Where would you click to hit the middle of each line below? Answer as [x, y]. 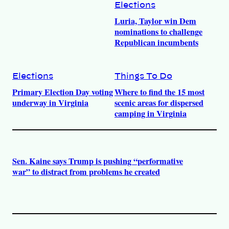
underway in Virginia [50, 102]
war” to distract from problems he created [86, 172]
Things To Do [143, 76]
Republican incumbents [156, 42]
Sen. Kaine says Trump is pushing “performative [98, 161]
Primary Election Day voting [63, 92]
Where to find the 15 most [159, 92]
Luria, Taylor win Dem [155, 21]
